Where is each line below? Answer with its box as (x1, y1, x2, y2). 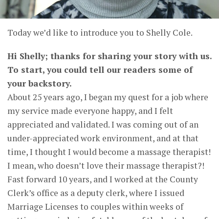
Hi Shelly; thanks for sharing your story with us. (7, 50, 212, 62)
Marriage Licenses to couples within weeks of (7, 200, 183, 212)
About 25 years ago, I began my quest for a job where (7, 91, 208, 103)
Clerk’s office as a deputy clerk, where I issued (7, 187, 184, 198)
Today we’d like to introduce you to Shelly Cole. (7, 26, 193, 38)
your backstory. (7, 77, 72, 89)
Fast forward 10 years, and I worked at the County (7, 173, 198, 185)
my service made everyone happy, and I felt (7, 105, 173, 116)
